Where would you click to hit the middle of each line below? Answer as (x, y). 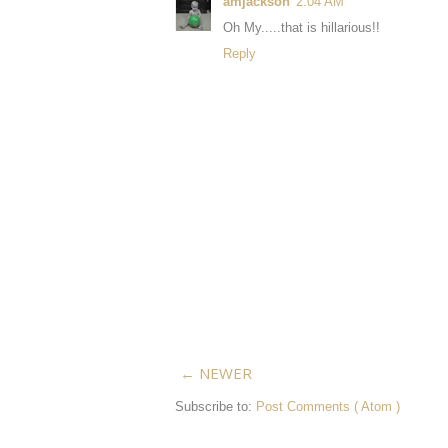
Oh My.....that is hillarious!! (301, 27)
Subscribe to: (215, 407)
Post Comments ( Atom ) (328, 407)
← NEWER (216, 373)
